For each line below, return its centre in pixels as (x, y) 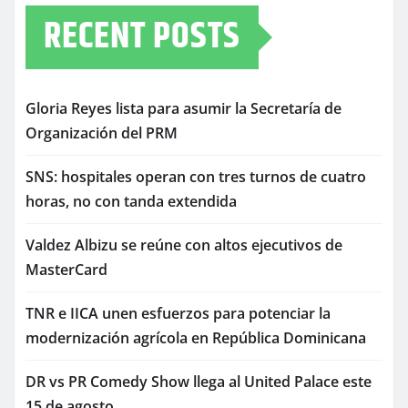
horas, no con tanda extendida (131, 202)
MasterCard (66, 270)
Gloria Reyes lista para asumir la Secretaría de (184, 109)
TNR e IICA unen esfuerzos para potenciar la (178, 314)
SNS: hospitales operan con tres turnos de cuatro (196, 177)
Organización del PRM (102, 133)
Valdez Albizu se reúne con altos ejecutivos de (184, 245)
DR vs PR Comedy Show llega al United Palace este (199, 382)
